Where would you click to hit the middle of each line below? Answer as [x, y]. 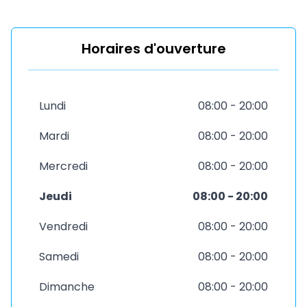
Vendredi [63, 226]
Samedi [59, 257]
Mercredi [63, 166]
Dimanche [67, 287]
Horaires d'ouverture [153, 49]
